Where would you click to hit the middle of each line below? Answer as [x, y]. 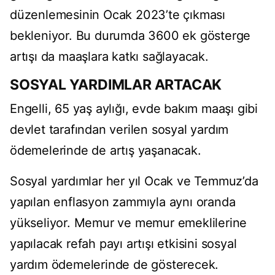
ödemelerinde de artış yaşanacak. [106, 151]
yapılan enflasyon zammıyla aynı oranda [123, 202]
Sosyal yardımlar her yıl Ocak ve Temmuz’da [134, 181]
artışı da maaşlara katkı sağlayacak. [109, 57]
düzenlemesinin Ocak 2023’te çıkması [118, 15]
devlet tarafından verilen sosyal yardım [119, 130]
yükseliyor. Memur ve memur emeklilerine [129, 223]
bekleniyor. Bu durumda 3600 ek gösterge [130, 36]
